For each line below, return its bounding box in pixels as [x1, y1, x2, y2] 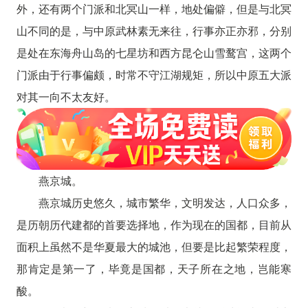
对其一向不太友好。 [16, 89, 115, 104]
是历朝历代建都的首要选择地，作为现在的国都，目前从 [16, 216, 292, 232]
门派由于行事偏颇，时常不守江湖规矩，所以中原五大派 [16, 67, 292, 82]
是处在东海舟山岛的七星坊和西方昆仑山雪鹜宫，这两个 [16, 45, 292, 60]
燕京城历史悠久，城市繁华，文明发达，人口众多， [38, 194, 292, 210]
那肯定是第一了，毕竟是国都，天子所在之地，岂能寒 [16, 260, 292, 276]
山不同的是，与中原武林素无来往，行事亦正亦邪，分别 [16, 23, 292, 38]
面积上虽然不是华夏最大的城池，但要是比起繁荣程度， [16, 238, 292, 254]
